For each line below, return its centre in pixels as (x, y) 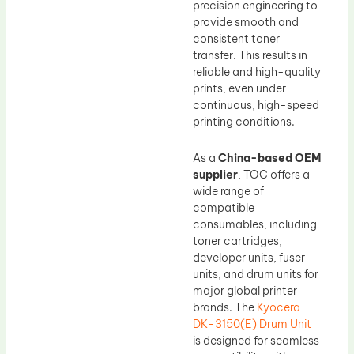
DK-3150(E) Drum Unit (252, 324)
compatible (224, 207)
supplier (215, 174)
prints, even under (239, 89)
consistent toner (236, 39)
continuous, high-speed (256, 105)
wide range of (228, 191)
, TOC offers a (274, 174)
